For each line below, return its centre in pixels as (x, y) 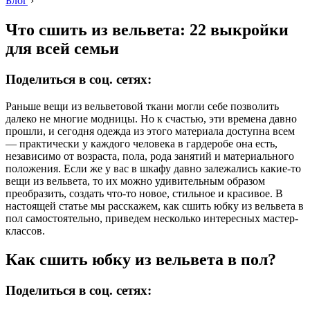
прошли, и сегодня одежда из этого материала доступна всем (150, 131)
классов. (25, 230)
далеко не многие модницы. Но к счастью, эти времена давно (151, 118)
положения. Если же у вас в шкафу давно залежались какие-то (153, 168)
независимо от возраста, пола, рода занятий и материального (150, 156)
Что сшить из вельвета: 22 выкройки (147, 29)
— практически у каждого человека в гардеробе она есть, (142, 143)
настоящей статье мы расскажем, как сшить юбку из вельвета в (155, 206)
